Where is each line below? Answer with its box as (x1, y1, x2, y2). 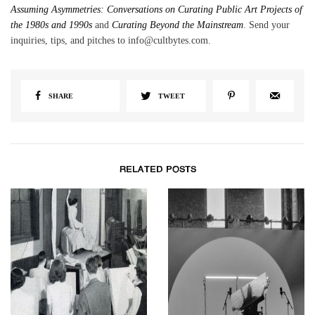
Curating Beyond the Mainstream (112, 20, 244, 31)
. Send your (243, 20, 290, 31)
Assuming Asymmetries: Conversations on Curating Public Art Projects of (11, 4, 303, 15)
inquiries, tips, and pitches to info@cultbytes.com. (11, 35, 212, 46)
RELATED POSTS (119, 165, 196, 175)
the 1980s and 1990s (11, 20, 93, 31)
